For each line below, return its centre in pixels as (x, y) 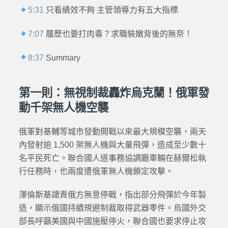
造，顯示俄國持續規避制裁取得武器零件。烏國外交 (112, 208)
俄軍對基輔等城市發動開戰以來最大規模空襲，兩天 (112, 131)
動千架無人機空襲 (63, 107)
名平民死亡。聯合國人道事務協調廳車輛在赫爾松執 (112, 158)
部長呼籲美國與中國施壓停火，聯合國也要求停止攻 (112, 221)
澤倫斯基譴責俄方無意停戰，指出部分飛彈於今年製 (112, 195)
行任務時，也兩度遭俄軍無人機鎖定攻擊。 (96, 171)
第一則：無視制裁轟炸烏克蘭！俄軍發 (114, 93)
